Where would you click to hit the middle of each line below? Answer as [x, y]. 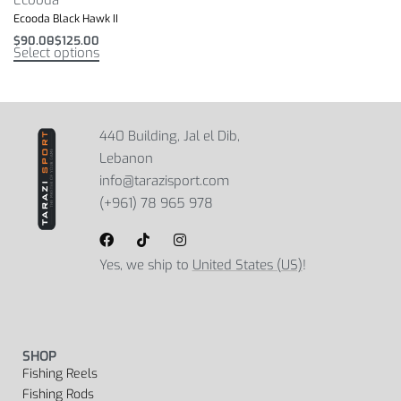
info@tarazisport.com [164, 181]
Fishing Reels [60, 374]
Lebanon [126, 159]
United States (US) [247, 264]
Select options [56, 53]
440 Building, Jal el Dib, [169, 137]
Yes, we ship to [145, 264]
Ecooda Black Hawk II [66, 18]
